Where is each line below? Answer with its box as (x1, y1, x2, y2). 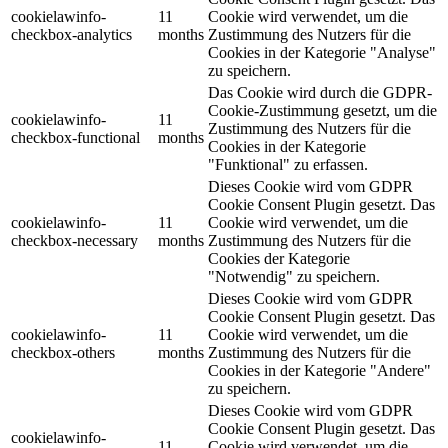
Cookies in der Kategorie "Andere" (208, 362, 431, 380)
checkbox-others (11, 344, 115, 362)
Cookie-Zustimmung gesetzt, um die (208, 102, 437, 120)
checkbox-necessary (11, 232, 138, 250)
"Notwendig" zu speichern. (208, 268, 380, 286)
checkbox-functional (11, 129, 140, 147)
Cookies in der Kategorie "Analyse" (208, 44, 436, 62)
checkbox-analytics (11, 26, 132, 44)
